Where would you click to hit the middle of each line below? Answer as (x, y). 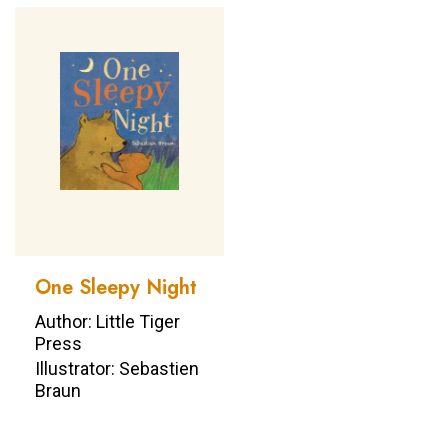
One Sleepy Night (116, 288)
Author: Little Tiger (107, 322)
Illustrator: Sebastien (117, 369)
